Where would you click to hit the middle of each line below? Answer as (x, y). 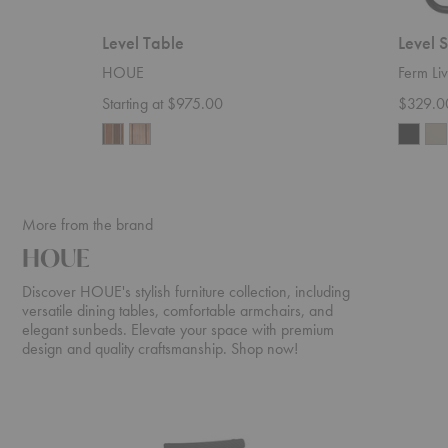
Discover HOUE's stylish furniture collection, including (186, 292)
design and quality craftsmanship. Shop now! (160, 349)
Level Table (143, 43)
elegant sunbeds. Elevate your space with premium (178, 330)
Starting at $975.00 (162, 104)
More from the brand (87, 225)
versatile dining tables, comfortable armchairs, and (177, 311)
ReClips (114, 417)
